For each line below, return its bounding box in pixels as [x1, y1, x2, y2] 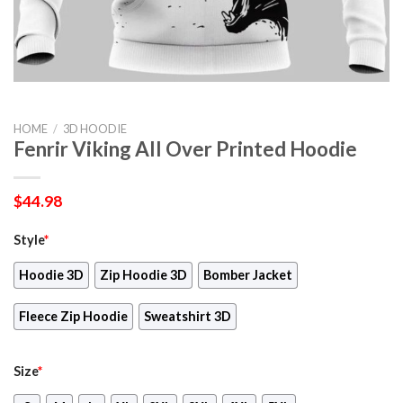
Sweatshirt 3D [144, 309, 232, 325]
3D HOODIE [62, 121, 127, 136]
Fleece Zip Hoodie [19, 309, 128, 325]
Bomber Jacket [203, 267, 293, 283]
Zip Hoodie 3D [100, 267, 188, 283]
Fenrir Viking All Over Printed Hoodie [13, 136, 357, 161]
